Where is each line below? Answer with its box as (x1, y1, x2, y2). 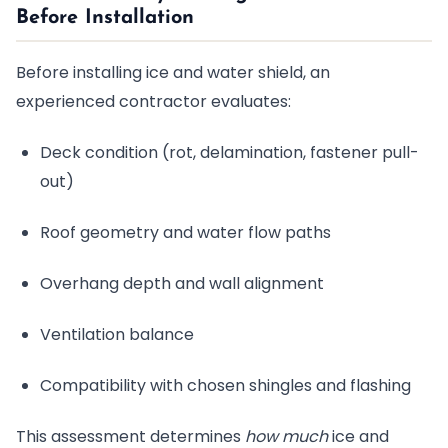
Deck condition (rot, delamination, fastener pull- (40, 141, 419, 164)
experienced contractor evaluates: (16, 90, 291, 113)
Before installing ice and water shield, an (16, 61, 330, 84)
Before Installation (16, 8, 194, 28)
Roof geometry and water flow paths (40, 221, 331, 244)
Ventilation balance (40, 323, 194, 346)
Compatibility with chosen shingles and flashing (40, 374, 411, 397)
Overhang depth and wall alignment (40, 272, 324, 295)
